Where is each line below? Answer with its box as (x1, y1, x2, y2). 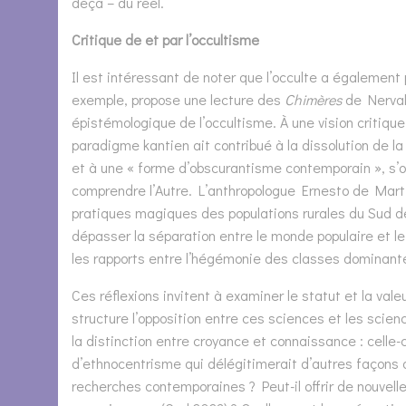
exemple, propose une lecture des (72, 90, 285, 110)
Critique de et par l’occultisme (72, 30, 259, 50)
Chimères (285, 90, 342, 110)
